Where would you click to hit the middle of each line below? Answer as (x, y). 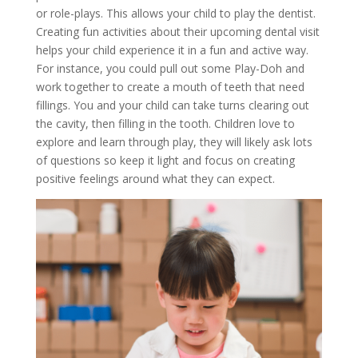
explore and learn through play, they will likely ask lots (174, 141)
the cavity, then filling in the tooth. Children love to (165, 123)
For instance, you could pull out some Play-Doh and (170, 68)
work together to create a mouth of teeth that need (170, 86)
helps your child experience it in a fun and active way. (172, 50)
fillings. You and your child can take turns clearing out (172, 105)
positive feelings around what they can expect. (155, 178)
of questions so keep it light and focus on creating (165, 160)
